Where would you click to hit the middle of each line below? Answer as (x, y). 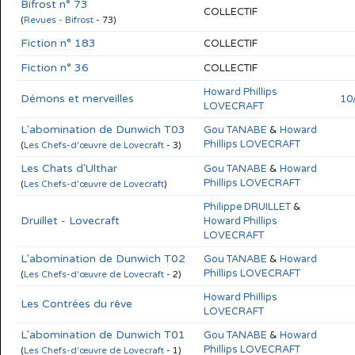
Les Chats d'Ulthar (69, 168)
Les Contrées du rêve (76, 303)
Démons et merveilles (77, 98)
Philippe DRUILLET (247, 206)
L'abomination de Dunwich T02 (103, 258)
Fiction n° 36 (55, 67)
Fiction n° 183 (58, 43)
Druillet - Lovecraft (70, 220)
